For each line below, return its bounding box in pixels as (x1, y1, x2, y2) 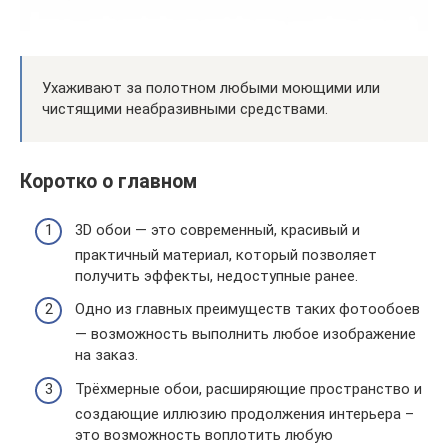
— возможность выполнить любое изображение (75, 325, 416, 344)
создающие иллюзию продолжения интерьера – (75, 404, 414, 423)
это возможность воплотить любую (75, 425, 333, 444)
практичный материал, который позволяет (75, 245, 377, 264)
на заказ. (75, 346, 138, 365)
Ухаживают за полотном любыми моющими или (42, 79, 380, 98)
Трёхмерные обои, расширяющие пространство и (75, 379, 422, 398)
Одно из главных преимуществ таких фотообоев (75, 300, 420, 319)
